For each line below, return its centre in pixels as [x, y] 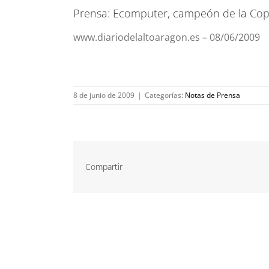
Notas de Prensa [213, 95]
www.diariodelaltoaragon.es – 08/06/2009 [167, 37]
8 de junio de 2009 [104, 95]
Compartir [104, 166]
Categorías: [165, 95]
